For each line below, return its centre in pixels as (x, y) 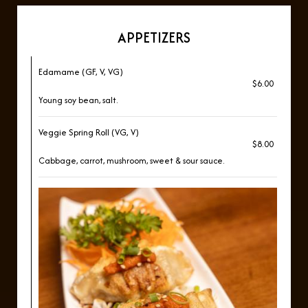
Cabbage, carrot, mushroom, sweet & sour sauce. (131, 161)
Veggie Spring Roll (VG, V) (89, 132)
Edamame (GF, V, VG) (81, 72)
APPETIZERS (154, 37)
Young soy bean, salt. (78, 100)
